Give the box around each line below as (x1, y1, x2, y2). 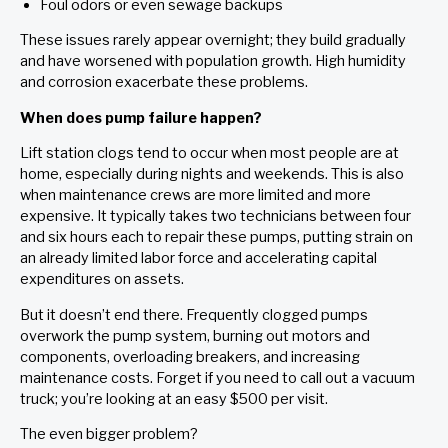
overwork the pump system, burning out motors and (20, 326, 370, 345)
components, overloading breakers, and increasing (20, 347, 360, 366)
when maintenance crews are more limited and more (20, 186, 371, 205)
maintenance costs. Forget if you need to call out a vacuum (20, 368, 415, 387)
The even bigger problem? (20, 425, 204, 443)
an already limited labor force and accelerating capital (20, 249, 377, 268)
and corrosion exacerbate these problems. (20, 73, 314, 92)
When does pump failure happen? (20, 108, 268, 127)
